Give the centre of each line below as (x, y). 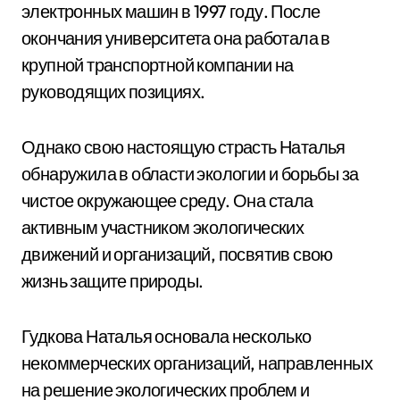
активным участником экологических (163, 227)
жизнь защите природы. (112, 281)
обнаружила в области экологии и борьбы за (190, 174)
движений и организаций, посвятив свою (177, 254)
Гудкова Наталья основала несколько (167, 336)
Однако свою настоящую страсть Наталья (183, 147)
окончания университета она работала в (176, 38)
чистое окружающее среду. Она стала (167, 200)
